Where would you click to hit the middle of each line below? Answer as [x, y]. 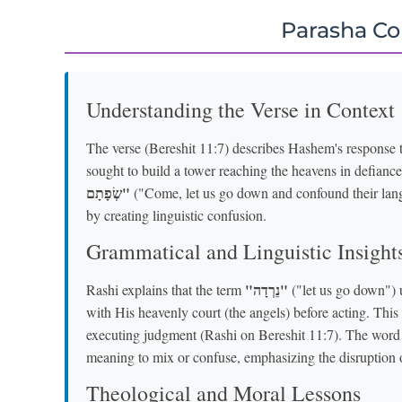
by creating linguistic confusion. [176, 214]
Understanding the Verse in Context [240, 109]
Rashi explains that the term [166, 289]
